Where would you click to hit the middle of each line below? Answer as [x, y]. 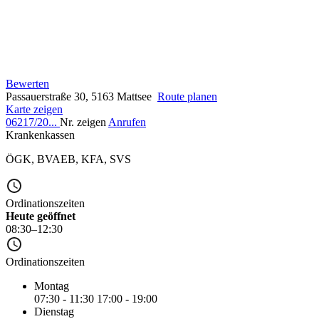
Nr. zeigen [83, 122]
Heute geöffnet [41, 216]
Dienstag [54, 311]
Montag [52, 286]
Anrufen [127, 122]
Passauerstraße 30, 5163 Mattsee [82, 96]
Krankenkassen [40, 135]
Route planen [187, 96]
